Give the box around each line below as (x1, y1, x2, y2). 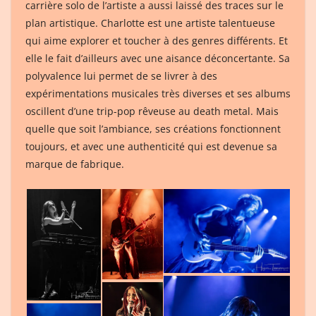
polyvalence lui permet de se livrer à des (25, 68, 217, 83)
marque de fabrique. (25, 157, 124, 171)
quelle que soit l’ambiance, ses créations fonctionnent (25, 121, 281, 135)
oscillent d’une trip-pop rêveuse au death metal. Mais (25, 104, 279, 118)
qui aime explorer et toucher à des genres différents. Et (25, 33, 288, 47)
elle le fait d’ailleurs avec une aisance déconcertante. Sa (25, 51, 290, 65)
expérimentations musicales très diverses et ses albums (25, 86, 291, 100)
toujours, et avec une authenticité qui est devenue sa (25, 139, 277, 153)
